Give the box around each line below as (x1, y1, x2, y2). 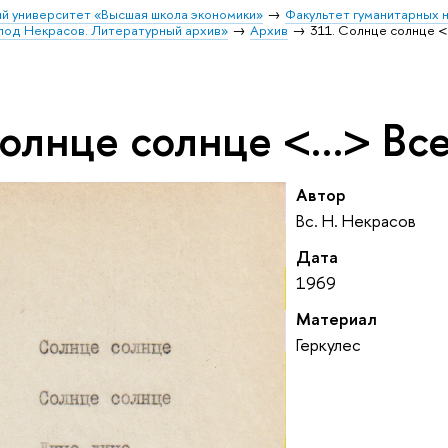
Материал (295, 307, 377, 331)
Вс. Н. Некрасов (295, 209, 416, 233)
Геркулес (295, 333, 361, 357)
